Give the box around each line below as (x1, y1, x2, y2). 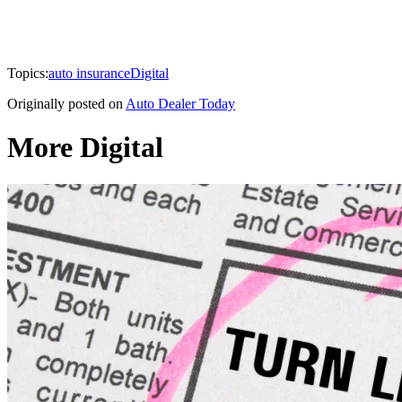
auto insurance (48, 65, 130, 81)
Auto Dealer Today (126, 95, 235, 111)
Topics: (7, 65, 48, 81)
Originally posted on (7, 95, 123, 111)
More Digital (7, 131, 163, 164)
